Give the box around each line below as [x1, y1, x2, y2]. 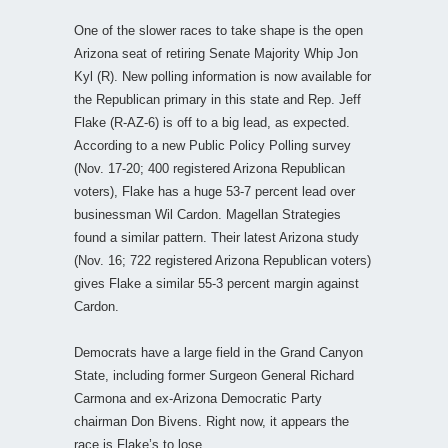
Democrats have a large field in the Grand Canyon [74, 344, 363, 360]
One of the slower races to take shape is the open [74, 22, 363, 38]
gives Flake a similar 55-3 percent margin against [74, 275, 359, 291]
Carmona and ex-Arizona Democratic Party [74, 390, 322, 406]
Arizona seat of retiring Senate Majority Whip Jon [74, 45, 358, 61]
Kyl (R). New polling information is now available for [74, 68, 371, 84]
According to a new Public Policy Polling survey [74, 137, 351, 153]
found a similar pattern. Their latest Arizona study [74, 229, 359, 245]
